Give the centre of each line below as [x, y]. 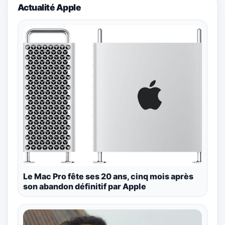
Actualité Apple [49, 7]
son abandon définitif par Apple [85, 186]
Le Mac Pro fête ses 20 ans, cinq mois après [108, 176]
